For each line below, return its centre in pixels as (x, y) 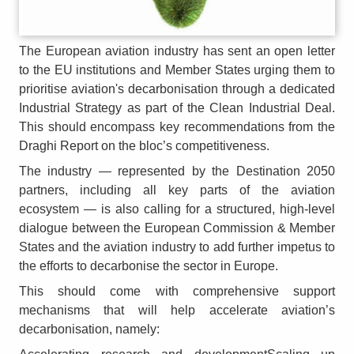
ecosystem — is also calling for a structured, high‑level (177, 209)
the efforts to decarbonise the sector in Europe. (150, 265)
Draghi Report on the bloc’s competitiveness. (144, 145)
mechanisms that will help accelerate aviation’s (177, 310)
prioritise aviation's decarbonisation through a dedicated (177, 88)
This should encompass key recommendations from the (177, 126)
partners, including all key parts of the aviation (177, 190)
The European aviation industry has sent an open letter (177, 51)
